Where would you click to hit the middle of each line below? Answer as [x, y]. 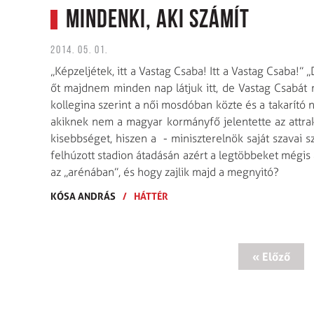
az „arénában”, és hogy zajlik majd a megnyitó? [165, 172]
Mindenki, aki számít [158, 21]
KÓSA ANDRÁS [83, 196]
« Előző [271, 256]
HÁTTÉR [151, 196]
